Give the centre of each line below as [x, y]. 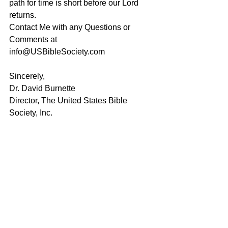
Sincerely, [27, 76]
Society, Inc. [31, 113]
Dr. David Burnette [42, 88]
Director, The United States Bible [69, 101]
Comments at [34, 39]
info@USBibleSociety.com [57, 52]
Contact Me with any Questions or [71, 27]
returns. [24, 15]
